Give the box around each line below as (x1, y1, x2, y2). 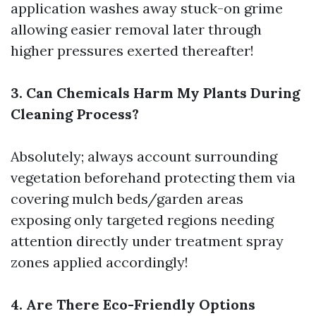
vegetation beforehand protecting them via (11, 169, 296, 186)
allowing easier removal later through (11, 20, 262, 38)
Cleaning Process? (11, 105, 139, 123)
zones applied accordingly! (11, 253, 188, 271)
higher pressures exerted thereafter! (11, 42, 254, 59)
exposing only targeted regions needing (11, 211, 274, 229)
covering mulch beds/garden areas (11, 190, 243, 207)
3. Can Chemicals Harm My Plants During (11, 84, 300, 102)
